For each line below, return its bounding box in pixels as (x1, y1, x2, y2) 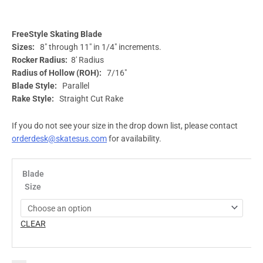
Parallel (59, 80, 89, 90)
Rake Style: (12, 93, 56, 103)
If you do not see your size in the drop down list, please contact (12, 120, 238, 130)
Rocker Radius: (12, 55, 69, 65)
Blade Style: (12, 80, 59, 90)
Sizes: (12, 42, 35, 52)
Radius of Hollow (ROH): (12, 68, 103, 77)
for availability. (107, 133, 161, 143)
